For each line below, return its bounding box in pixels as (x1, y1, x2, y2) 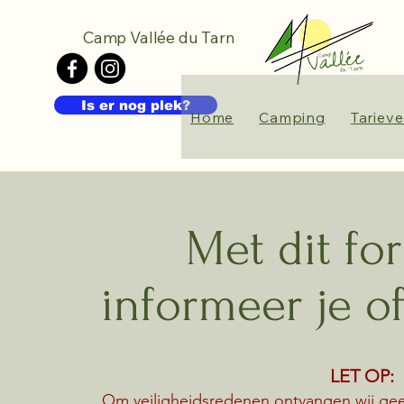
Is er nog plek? (81, 97, 190, 113)
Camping (259, 107, 326, 126)
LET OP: (329, 365, 394, 387)
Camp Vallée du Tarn (83, 27, 235, 48)
